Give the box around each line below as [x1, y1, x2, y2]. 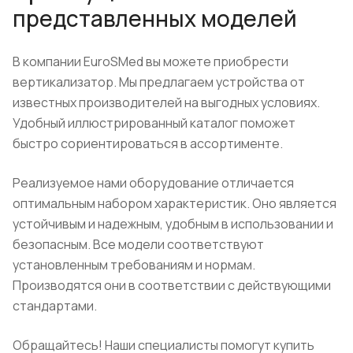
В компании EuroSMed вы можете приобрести [13, 52, 288, 70]
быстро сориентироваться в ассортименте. [13, 134, 283, 152]
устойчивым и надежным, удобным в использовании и [13, 214, 333, 232]
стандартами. [13, 296, 97, 314]
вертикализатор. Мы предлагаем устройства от [13, 72, 305, 91]
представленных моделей [13, 3, 297, 34]
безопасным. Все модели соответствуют [13, 235, 264, 253]
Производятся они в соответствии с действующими [13, 276, 331, 294]
